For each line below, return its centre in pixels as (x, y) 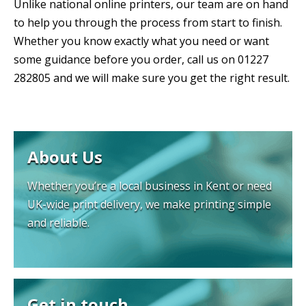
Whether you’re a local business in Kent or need (150, 185)
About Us (65, 156)
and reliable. (58, 222)
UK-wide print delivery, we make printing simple (149, 204)
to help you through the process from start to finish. (148, 22)
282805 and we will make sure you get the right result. (152, 78)
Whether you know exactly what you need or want (141, 41)
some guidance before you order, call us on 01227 (141, 59)
